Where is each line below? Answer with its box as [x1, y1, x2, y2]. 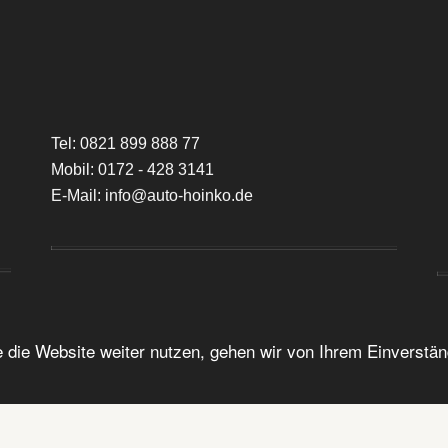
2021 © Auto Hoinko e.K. [136, 325, 312, 343]
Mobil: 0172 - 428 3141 [50, 157, 214, 175]
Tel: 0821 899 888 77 [50, 131, 200, 149]
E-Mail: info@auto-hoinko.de [50, 183, 253, 201]
